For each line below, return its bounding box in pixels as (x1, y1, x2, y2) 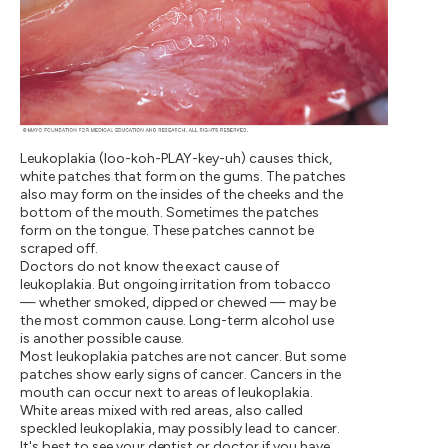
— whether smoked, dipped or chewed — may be (20, 294, 337, 312)
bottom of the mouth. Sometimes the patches (20, 204, 320, 222)
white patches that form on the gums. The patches (20, 168, 346, 186)
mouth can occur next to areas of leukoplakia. (20, 384, 314, 402)
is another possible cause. (20, 330, 185, 348)
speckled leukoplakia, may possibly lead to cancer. (20, 420, 340, 438)
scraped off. (20, 240, 98, 258)
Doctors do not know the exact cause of (20, 258, 280, 276)
